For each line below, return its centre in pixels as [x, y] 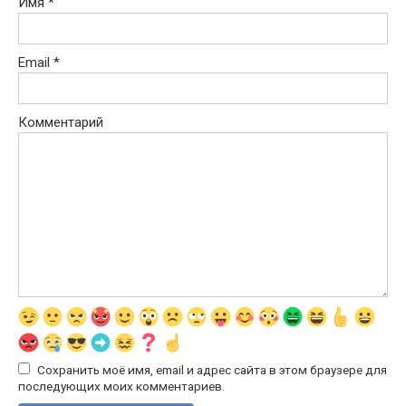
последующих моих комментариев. [121, 387]
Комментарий [61, 123]
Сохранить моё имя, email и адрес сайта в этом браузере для [212, 370]
